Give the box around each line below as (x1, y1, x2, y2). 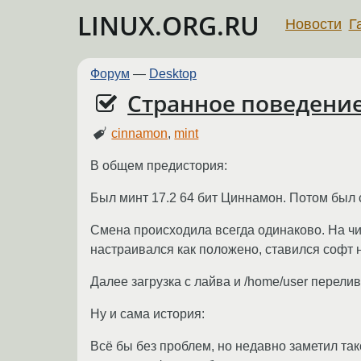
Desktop (149, 67, 197, 81)
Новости (285, 15, 342, 32)
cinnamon (111, 126, 168, 140)
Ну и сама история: (90, 306, 205, 321)
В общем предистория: (90, 158, 227, 172)
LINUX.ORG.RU (77, 8, 259, 43)
